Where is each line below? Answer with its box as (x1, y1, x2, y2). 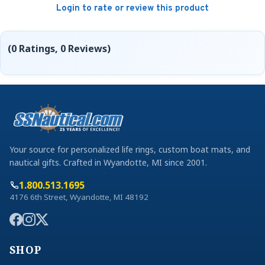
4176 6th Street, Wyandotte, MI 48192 (9, 192, 148, 203)
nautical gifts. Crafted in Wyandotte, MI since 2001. (9, 157, 207, 169)
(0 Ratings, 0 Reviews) (8, 41, 111, 55)
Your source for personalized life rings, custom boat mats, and (9, 144, 250, 156)
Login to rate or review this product (56, 3, 209, 15)
